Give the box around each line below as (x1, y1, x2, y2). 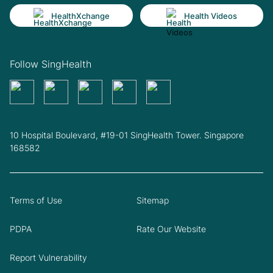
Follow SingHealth (10, 58, 91, 71)
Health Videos (184, 10, 237, 21)
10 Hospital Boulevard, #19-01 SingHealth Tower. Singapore (10, 130, 244, 141)
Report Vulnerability (10, 252, 87, 263)
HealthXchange (51, 10, 110, 21)
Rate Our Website (136, 224, 206, 235)
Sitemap (136, 195, 169, 206)
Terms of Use (10, 195, 62, 206)
